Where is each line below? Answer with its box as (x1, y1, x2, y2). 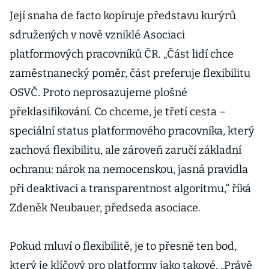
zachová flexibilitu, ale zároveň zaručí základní (10, 144, 241, 157)
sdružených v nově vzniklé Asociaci (10, 28, 185, 41)
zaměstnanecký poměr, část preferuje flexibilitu (10, 67, 250, 80)
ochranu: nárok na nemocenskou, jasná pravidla (10, 163, 248, 176)
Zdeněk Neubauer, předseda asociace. (10, 201, 201, 214)
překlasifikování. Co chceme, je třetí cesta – (10, 105, 226, 118)
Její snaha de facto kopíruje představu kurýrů (10, 9, 236, 22)
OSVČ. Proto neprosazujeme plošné (10, 86, 187, 99)
